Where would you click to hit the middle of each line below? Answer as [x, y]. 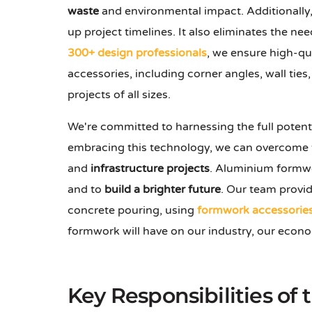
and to [86, 190]
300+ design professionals [137, 53]
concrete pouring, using [132, 211]
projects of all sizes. [119, 95]
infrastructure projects [150, 169]
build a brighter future [163, 190]
